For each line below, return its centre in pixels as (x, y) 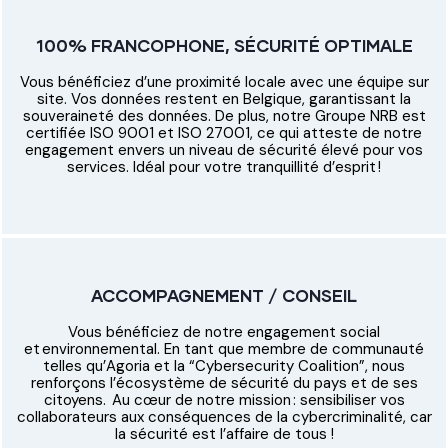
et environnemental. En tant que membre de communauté (224, 348)
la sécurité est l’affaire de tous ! (224, 433)
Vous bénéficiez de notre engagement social (224, 331)
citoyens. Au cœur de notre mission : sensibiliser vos (224, 399)
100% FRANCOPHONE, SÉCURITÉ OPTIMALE (224, 46)
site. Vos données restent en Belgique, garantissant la (224, 99)
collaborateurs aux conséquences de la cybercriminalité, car (224, 416)
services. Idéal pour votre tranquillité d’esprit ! (224, 167)
